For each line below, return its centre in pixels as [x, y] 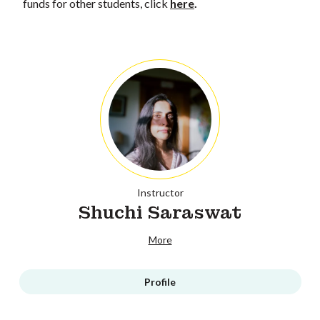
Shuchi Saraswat [160, 212]
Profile [160, 281]
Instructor [160, 192]
